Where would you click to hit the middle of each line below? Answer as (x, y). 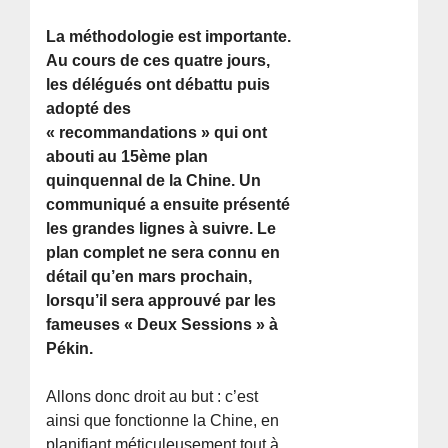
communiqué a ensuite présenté (168, 204)
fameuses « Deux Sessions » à (162, 324)
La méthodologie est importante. (169, 36)
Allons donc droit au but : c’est (152, 396)
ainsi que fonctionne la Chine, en (163, 420)
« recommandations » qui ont (157, 132)
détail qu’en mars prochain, (149, 276)
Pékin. (70, 348)
